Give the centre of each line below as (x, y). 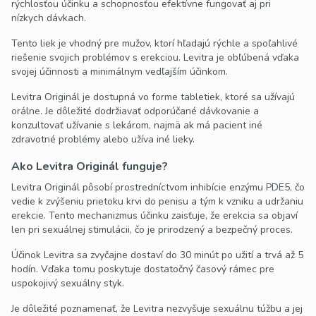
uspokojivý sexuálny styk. (68, 284)
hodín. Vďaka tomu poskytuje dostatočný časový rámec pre (143, 269)
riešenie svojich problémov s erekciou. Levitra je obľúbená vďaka (155, 58)
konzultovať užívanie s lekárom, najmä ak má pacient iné (137, 126)
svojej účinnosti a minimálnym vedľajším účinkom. (120, 72)
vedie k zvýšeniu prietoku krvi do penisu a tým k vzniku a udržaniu (157, 202)
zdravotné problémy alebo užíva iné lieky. (103, 140)
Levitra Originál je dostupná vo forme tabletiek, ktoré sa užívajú (153, 97)
